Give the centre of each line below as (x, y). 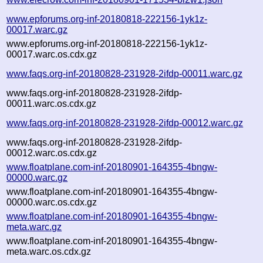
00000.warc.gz (37, 177)
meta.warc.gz (34, 227)
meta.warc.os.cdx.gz (49, 251)
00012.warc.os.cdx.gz (52, 153)
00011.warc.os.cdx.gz (52, 103)
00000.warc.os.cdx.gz (52, 202)
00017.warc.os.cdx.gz (52, 54)
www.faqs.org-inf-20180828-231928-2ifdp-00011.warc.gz (125, 73)
